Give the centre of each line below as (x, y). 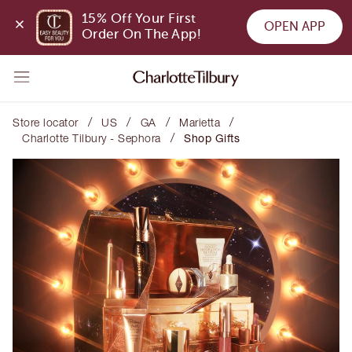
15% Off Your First (139, 19)
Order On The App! (141, 35)
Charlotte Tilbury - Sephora (92, 138)
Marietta (200, 122)
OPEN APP (294, 26)
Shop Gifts (212, 138)
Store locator (46, 122)
